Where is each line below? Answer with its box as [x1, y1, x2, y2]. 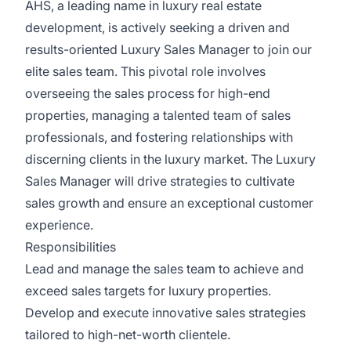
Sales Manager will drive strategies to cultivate [25, 173, 295, 189]
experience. [25, 217, 93, 233]
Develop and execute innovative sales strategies [25, 305, 306, 320]
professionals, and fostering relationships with [25, 129, 293, 145]
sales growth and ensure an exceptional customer [25, 195, 313, 211]
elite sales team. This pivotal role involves [25, 63, 266, 79]
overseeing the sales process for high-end [25, 85, 270, 101]
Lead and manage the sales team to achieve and [25, 261, 304, 277]
